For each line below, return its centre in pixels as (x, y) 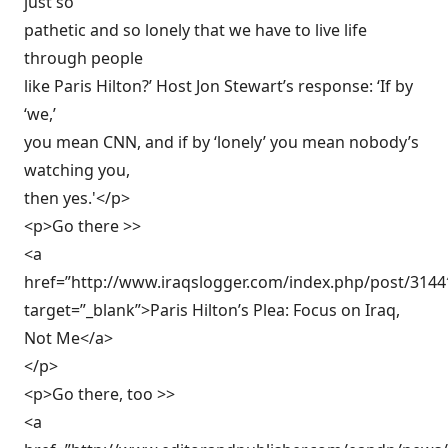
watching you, (77, 170)
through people (83, 58)
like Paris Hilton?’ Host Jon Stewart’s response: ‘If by (218, 86)
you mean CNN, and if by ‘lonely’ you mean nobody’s (221, 142)
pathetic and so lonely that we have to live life (195, 30)
